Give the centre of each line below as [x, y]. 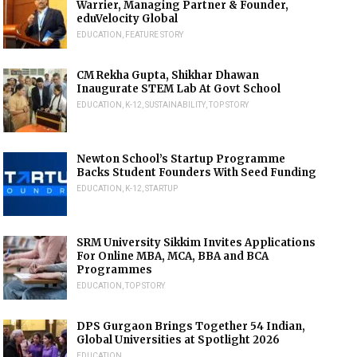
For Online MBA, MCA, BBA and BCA [173, 256]
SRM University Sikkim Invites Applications [196, 243]
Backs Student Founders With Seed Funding [197, 173]
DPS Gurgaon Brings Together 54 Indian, [191, 326]
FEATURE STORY [155, 35]
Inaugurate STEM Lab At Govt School [179, 89]
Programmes [115, 270]
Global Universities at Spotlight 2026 [178, 340]
